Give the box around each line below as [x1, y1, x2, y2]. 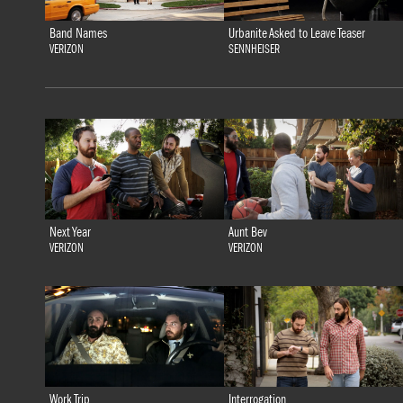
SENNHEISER [228, 42, 280, 58]
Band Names [49, 25, 107, 42]
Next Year [49, 224, 91, 241]
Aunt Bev [228, 224, 267, 241]
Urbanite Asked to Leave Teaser [228, 25, 365, 42]
